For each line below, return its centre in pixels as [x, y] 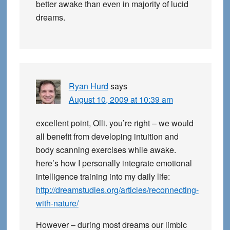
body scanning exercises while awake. [106, 150]
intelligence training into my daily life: [103, 177]
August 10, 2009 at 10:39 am [121, 100]
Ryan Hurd [88, 86]
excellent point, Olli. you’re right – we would [114, 123]
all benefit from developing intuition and [107, 137]
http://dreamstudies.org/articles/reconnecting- [117, 190]
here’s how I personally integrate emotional [114, 163]
